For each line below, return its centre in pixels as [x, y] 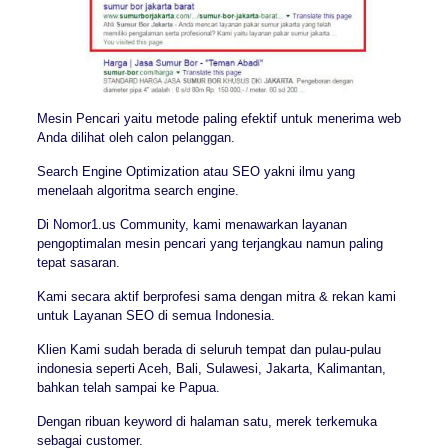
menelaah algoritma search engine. [137, 190]
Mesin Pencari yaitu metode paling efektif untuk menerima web [218, 118]
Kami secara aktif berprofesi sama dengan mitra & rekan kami [216, 296]
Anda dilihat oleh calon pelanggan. [135, 137]
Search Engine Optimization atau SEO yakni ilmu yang [195, 171]
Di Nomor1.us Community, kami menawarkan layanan [191, 224]
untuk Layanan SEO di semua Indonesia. [155, 315]
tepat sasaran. [78, 262]
